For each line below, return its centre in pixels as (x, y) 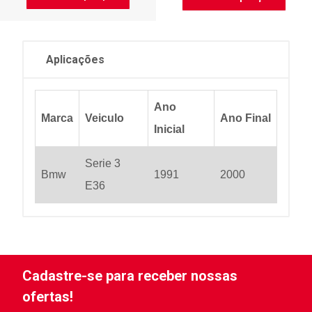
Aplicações (75, 59)
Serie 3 (103, 163)
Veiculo (104, 118)
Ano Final (245, 118)
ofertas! (48, 297)
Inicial (169, 129)
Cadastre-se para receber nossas (130, 276)
